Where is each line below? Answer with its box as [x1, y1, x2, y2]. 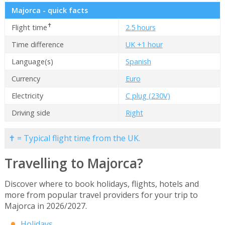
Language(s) [11, 56, 53, 66]
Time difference [11, 39, 64, 49]
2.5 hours [125, 22, 156, 32]
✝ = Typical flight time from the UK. [8, 133, 140, 144]
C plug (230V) [125, 90, 170, 100]
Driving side [11, 107, 50, 118]
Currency [11, 73, 40, 83]
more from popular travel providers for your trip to [4, 189, 198, 200]
